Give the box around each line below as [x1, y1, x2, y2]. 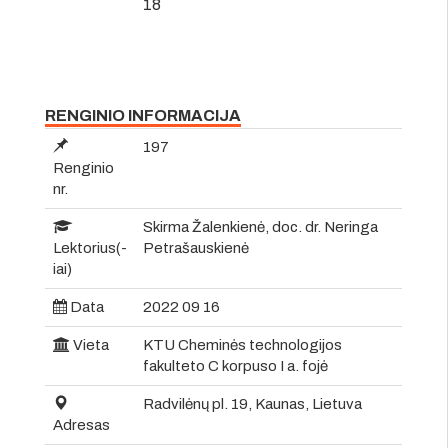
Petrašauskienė [143, 239, 249, 256]
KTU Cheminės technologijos [143, 336, 342, 353]
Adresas [53, 416, 110, 433]
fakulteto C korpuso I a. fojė [143, 357, 328, 374]
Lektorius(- [53, 239, 127, 256]
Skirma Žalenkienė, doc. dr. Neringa [143, 218, 378, 235]
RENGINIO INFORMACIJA [45, 106, 241, 124]
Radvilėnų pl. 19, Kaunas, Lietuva [143, 395, 362, 412]
